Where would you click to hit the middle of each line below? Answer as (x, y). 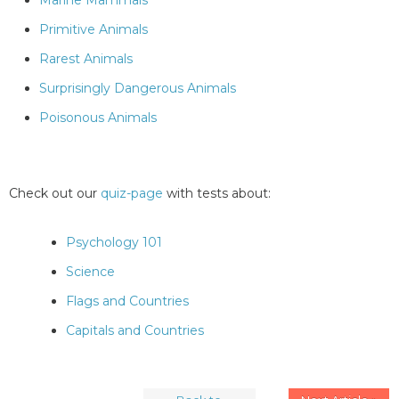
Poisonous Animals (98, 118)
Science (90, 272)
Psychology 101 (114, 243)
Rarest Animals (86, 59)
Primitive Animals (94, 30)
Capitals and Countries (135, 331)
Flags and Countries (127, 301)
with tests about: (217, 194)
